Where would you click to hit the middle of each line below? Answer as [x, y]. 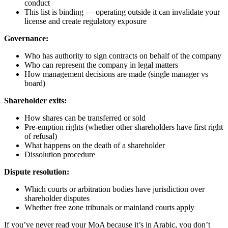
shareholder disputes [57, 198]
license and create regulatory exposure [85, 21]
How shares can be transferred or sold [85, 118]
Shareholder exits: [35, 101]
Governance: [26, 39]
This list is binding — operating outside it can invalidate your [122, 12]
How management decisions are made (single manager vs [116, 74]
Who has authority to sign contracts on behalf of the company [123, 56]
